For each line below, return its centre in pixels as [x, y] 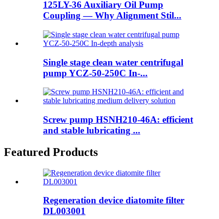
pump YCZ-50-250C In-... [95, 73]
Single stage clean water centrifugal [113, 62]
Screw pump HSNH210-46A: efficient [118, 119]
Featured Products [51, 152]
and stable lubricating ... [92, 130]
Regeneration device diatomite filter [114, 200]
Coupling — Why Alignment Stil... [112, 16]
